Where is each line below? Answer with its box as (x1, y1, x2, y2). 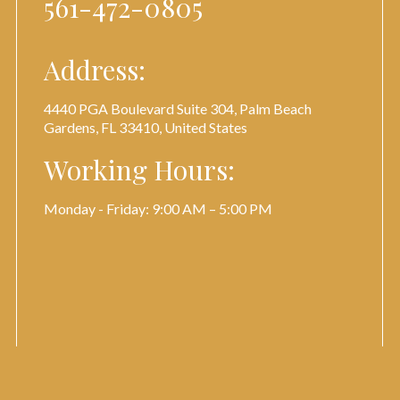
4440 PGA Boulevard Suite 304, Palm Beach (44, 100, 312, 117)
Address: (44, 52, 146, 87)
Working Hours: (44, 152, 235, 187)
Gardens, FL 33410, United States (44, 119, 247, 136)
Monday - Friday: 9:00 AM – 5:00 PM (44, 200, 272, 217)
